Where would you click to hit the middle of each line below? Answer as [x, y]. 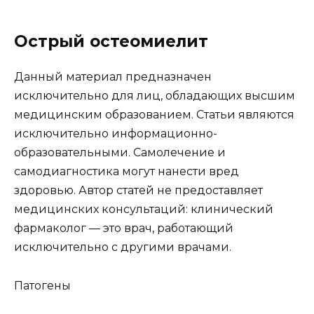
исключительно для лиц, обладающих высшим [155, 96]
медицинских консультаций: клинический [144, 210]
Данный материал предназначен [113, 77]
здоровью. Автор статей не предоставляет [138, 191]
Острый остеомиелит [111, 42]
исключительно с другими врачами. [123, 247]
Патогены [42, 285]
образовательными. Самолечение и [120, 153]
